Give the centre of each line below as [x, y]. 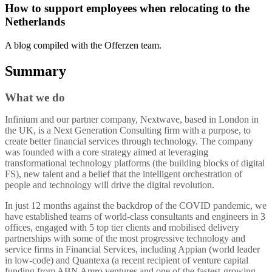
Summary [36, 71]
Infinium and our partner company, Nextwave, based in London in [132, 120]
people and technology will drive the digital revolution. [110, 185]
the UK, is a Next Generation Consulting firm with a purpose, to [128, 131]
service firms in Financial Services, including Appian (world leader [132, 250]
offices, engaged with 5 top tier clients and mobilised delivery [122, 228]
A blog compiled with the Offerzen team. [83, 45]
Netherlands [35, 21]
